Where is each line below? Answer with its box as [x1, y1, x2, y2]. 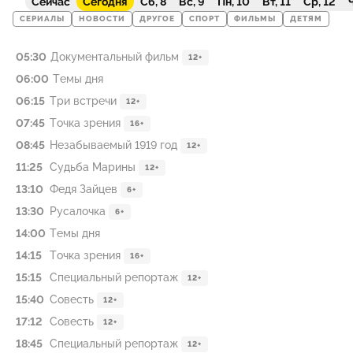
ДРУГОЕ [139, 14, 175, 24]
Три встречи [50, 95, 117, 107]
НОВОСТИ [79, 14, 125, 24]
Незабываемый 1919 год [50, 139, 177, 151]
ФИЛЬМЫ [234, 14, 276, 24]
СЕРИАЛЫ [20, 14, 65, 24]
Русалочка [50, 205, 106, 217]
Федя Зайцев [50, 183, 117, 195]
